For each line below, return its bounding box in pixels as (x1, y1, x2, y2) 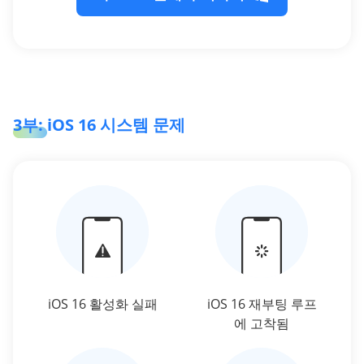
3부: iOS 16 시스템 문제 (13, 114, 185, 136)
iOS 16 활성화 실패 (47, 295, 158, 314)
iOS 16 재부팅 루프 (206, 295, 317, 314)
